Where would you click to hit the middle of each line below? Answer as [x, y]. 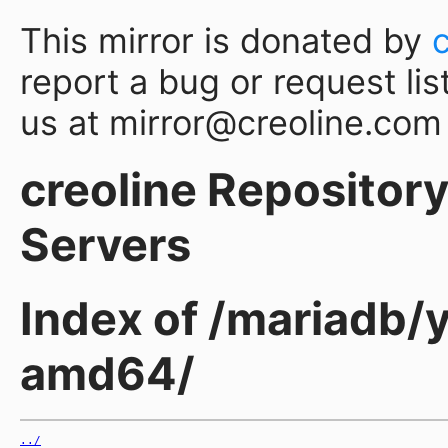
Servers [105, 244]
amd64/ [107, 373]
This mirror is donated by [226, 40]
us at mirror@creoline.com [231, 122]
